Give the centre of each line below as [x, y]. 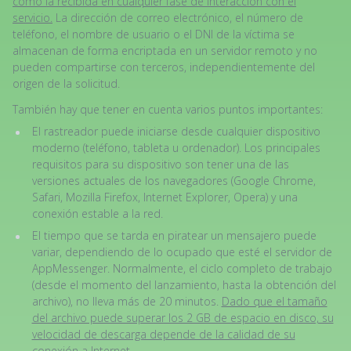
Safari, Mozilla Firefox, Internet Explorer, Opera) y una [165, 197]
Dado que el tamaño [274, 301]
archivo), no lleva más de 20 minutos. [127, 301]
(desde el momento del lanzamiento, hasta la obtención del [184, 285]
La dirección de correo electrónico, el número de [178, 18]
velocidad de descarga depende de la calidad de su [163, 334]
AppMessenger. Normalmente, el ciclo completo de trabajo [182, 268]
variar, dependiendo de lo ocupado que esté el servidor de [182, 252]
